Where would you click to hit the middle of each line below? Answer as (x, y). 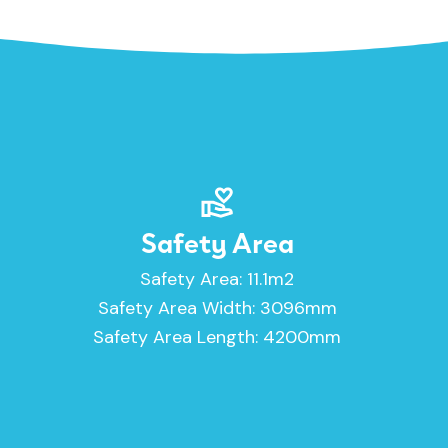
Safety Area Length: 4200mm (217, 336)
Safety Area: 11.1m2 (217, 278)
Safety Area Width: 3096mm (217, 307)
